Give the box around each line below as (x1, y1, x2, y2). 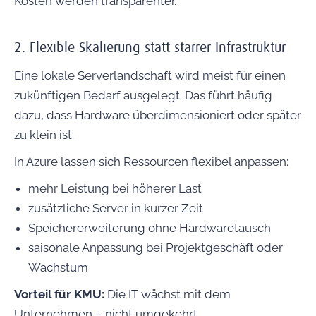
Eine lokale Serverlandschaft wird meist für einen (14, 68, 286, 83)
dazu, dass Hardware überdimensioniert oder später (14, 108, 301, 123)
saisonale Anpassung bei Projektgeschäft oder (28, 241, 283, 255)
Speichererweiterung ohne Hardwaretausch (28, 221, 271, 236)
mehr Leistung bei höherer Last (28, 181, 202, 196)
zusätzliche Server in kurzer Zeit (28, 201, 203, 216)
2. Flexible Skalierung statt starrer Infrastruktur (14, 39, 286, 56)
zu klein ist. (14, 128, 74, 142)
